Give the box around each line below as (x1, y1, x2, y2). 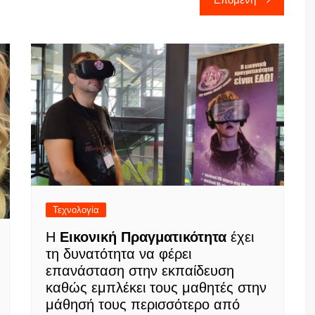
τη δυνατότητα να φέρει (46, 246, 191, 262)
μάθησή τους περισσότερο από (46, 297, 240, 312)
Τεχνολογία (53, 205, 99, 215)
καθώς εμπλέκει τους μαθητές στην (46, 280, 266, 295)
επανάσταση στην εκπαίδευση (46, 263, 234, 278)
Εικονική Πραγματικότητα (60, 229, 226, 245)
